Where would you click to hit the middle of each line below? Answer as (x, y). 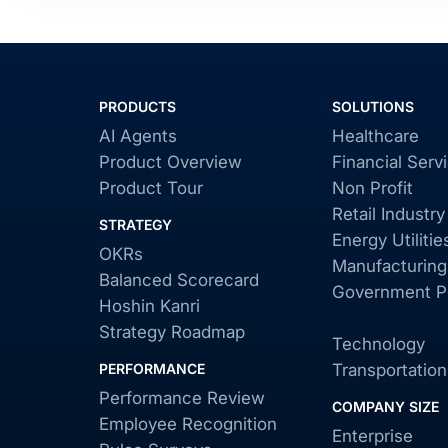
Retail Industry (388, 214)
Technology (378, 344)
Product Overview (171, 162)
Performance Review (182, 398)
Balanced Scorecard (179, 280)
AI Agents (138, 136)
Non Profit (372, 188)
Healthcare (375, 136)
